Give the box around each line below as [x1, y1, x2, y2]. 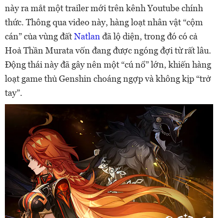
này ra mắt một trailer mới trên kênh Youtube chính [5, 3, 203, 13]
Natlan [74, 31, 100, 41]
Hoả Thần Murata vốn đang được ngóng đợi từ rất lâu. [5, 45, 211, 55]
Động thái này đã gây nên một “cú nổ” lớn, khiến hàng [5, 59, 211, 70]
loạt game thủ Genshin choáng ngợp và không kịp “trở [5, 73, 211, 84]
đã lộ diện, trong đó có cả [100, 31, 198, 41]
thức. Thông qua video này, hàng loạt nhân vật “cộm [5, 17, 203, 27]
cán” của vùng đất [5, 31, 74, 41]
